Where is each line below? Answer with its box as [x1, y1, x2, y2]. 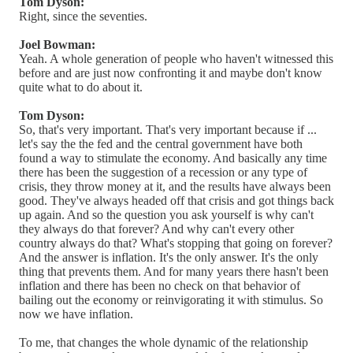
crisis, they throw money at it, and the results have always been [19, 179, 331, 193]
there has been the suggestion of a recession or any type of [19, 165, 307, 179]
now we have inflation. [19, 307, 133, 321]
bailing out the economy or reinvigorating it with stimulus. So [19, 292, 323, 307]
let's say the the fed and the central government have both [19, 136, 303, 150]
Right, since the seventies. [19, 9, 147, 23]
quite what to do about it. [19, 80, 143, 94]
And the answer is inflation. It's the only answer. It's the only [19, 250, 318, 264]
